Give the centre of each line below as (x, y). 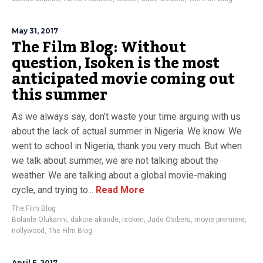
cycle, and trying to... (53, 190)
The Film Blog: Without (99, 48)
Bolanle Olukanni (39, 220)
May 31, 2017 (35, 31)
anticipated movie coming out (123, 79)
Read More (119, 190)
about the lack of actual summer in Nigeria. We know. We (127, 131)
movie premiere (220, 220)
